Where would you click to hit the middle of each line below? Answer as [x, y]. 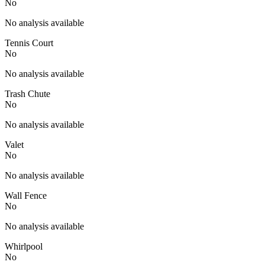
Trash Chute [28, 93]
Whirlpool [24, 246]
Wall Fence [26, 195]
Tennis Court [29, 43]
